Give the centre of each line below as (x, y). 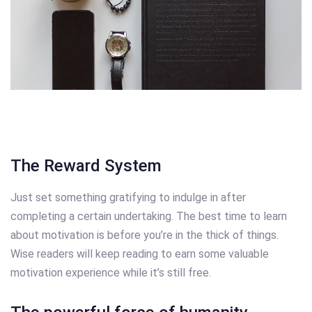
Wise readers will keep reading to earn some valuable (140, 253)
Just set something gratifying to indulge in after (128, 197)
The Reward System (86, 165)
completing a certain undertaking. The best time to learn (149, 216)
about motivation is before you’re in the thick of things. (145, 235)
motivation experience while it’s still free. (111, 272)
